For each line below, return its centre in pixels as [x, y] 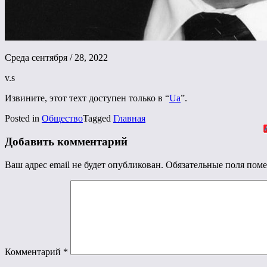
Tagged [98, 119]
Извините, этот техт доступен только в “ [87, 98]
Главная [129, 119]
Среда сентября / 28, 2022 [56, 58]
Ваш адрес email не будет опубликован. [84, 164]
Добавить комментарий [66, 142]
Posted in [23, 119]
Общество [62, 119]
